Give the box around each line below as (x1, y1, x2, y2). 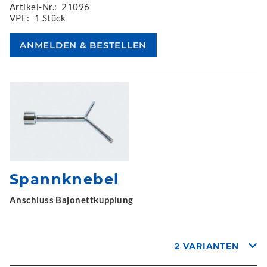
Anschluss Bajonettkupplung (10, 194, 133, 205)
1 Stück (34, 12, 66, 23)
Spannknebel (10, 170, 119, 188)
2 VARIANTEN (175, 241, 240, 252)
